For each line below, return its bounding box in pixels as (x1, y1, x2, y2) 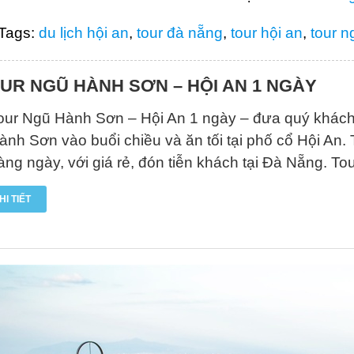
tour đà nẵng (136, 24, 223, 41)
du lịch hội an (38, 24, 129, 41)
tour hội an (230, 24, 303, 41)
